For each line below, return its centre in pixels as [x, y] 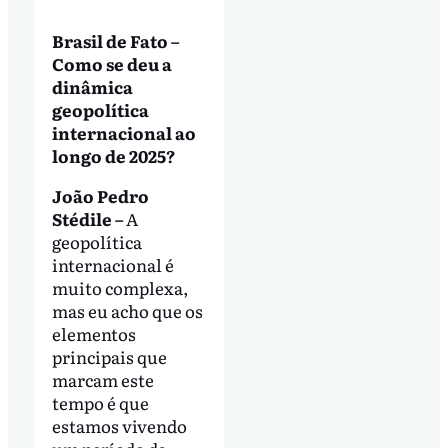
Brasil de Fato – [115, 41]
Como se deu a [111, 64]
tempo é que [100, 403]
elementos [93, 334]
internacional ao [123, 133]
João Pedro [100, 196]
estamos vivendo [119, 426]
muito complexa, [120, 288]
